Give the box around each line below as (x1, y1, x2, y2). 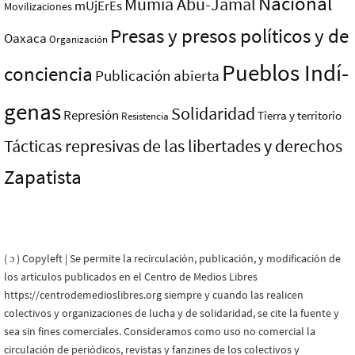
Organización (49, 33, 108, 45)
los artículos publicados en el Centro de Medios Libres (4, 269, 258, 284)
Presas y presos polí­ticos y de (110, 24, 349, 48)
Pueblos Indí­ (222, 58, 349, 87)
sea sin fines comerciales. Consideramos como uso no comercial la (4, 324, 315, 338)
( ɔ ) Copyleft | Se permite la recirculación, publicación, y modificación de (4, 251, 341, 265)
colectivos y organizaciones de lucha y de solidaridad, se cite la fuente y (4, 306, 339, 320)
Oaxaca (4, 29, 47, 47)
